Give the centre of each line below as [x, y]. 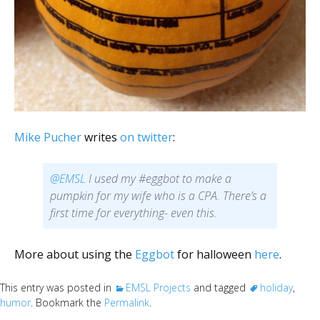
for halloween [214, 255]
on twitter [146, 137]
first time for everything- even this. [134, 213]
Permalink [127, 303]
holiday [276, 288]
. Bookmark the [67, 303]
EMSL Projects [158, 288]
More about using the [75, 255]
